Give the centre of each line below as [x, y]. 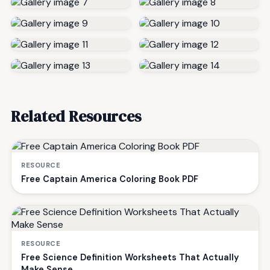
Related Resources [76, 116]
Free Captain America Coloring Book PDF [110, 179]
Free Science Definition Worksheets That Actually [130, 257]
